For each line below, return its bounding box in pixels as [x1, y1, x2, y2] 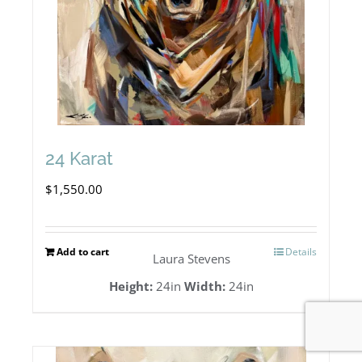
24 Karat [45, 148, 113, 170]
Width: [183, 278, 225, 295]
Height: [108, 278, 153, 295]
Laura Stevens [153, 250, 230, 267]
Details [285, 245, 317, 259]
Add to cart [57, 245, 109, 259]
